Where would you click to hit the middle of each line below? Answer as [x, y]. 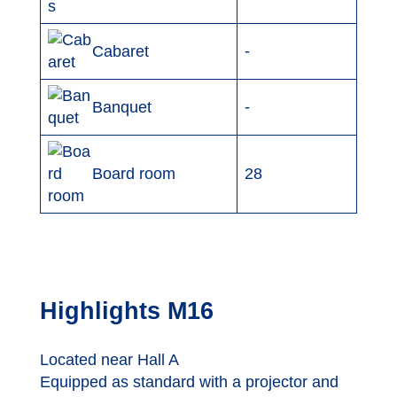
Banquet [121, 107]
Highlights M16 [126, 311]
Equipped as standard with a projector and [189, 381]
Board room [133, 174]
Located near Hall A [109, 359]
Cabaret [120, 51]
